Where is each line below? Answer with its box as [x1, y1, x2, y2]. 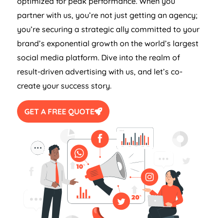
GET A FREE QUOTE [24, 107, 94, 117]
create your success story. [17, 81, 111, 91]
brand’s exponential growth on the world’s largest [17, 38, 199, 49]
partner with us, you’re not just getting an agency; [17, 10, 198, 20]
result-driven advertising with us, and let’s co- [17, 67, 182, 77]
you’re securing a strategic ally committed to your [17, 24, 200, 35]
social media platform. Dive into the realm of [17, 53, 180, 63]
